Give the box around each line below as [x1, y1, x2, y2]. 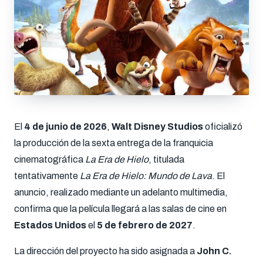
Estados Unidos [14, 220, 86, 230]
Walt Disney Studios [112, 122, 203, 131]
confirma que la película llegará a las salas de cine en [14, 204, 227, 214]
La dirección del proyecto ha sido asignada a [14, 246, 197, 256]
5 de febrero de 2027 [97, 220, 193, 230]
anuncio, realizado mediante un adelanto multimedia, [14, 187, 228, 197]
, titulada [149, 154, 184, 164]
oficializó [203, 122, 242, 131]
